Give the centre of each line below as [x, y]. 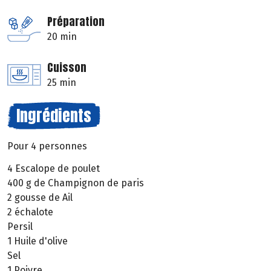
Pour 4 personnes [47, 146]
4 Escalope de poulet [54, 169]
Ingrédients [54, 116]
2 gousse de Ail [40, 198]
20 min [62, 37]
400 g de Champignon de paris [76, 183]
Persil [20, 227]
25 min [62, 83]
